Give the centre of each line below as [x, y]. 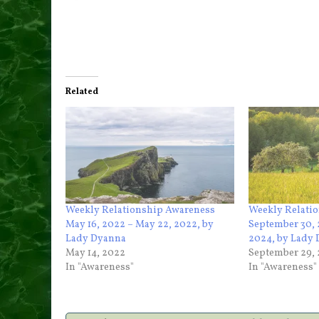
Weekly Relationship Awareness [140, 210]
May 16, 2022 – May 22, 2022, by [140, 224]
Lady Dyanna [96, 239]
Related [82, 92]
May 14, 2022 [95, 253]
